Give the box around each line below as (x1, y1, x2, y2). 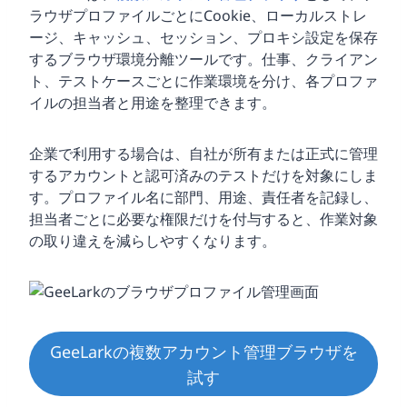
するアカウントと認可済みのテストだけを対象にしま (29, 165, 378, 186)
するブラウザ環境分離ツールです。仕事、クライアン (29, 49, 378, 70)
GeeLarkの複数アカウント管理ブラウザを (49, 340, 358, 362)
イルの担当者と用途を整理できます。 (29, 93, 276, 114)
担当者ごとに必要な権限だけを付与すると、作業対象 (29, 209, 378, 230)
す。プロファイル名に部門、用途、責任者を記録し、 (29, 187, 378, 208)
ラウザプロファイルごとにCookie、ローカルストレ (29, 5, 367, 26)
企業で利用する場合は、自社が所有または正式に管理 (29, 144, 378, 164)
